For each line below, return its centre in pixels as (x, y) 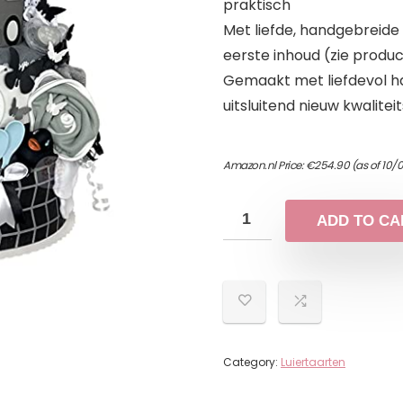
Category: (252, 362)
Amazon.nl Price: (264, 165)
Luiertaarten (313, 362)
